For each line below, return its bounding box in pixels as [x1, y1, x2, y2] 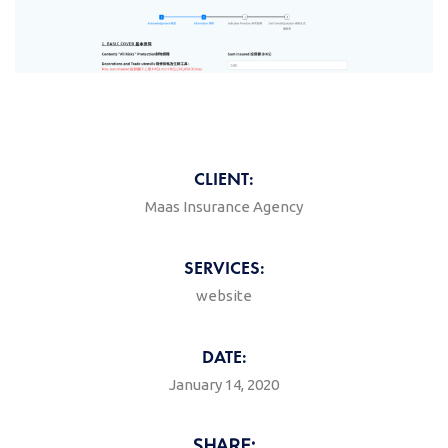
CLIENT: [194, 167, 254, 191]
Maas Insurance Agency [145, 198, 303, 216]
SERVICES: [183, 256, 265, 280]
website [196, 287, 252, 305]
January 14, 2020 [169, 376, 279, 394]
